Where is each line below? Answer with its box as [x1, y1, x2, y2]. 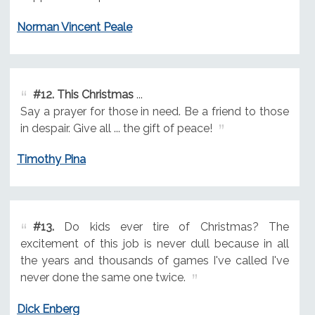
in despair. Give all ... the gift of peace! [20, 121, 212, 135]
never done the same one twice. [20, 271, 186, 285]
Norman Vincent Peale [16, 20, 132, 34]
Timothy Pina [16, 153, 86, 167]
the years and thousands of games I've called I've [20, 254, 289, 268]
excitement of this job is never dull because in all [20, 237, 289, 251]
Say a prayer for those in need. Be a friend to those [20, 104, 289, 118]
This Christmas [56, 87, 134, 101]
